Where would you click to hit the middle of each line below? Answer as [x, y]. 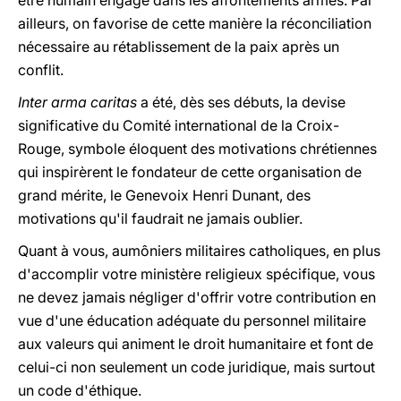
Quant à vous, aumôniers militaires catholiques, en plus [199, 251]
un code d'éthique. [80, 390]
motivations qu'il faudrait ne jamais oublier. [160, 218]
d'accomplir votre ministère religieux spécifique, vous [196, 274]
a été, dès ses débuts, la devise [241, 102]
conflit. [41, 70]
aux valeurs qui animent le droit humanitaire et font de [196, 344]
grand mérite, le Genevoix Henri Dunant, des [164, 195]
